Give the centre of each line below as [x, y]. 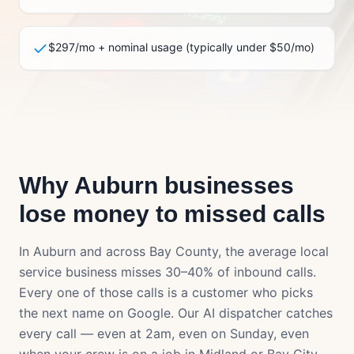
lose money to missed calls [172, 214]
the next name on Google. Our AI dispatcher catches [176, 313]
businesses [226, 185]
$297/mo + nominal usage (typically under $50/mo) [181, 47]
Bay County [184, 251]
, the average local [273, 251]
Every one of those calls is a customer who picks [166, 292]
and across [113, 251]
